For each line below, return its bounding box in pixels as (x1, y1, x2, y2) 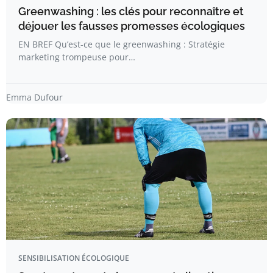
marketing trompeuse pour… (18, 51, 135, 63)
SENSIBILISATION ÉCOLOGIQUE (18, 253, 129, 264)
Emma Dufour (6, 91, 63, 104)
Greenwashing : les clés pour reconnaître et (18, 5, 244, 18)
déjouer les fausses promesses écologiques (18, 19, 245, 33)
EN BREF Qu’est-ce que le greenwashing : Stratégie (18, 38, 225, 51)
